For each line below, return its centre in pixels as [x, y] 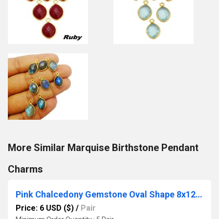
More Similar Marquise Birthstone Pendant [103, 148]
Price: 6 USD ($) [45, 208]
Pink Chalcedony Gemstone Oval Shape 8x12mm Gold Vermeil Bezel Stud [199, 194]
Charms [25, 169]
